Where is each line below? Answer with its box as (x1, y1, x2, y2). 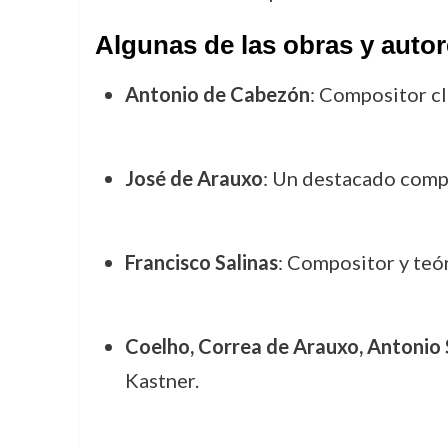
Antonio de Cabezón (124, 82, 310, 106)
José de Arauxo (124, 166, 263, 190)
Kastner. (124, 368, 199, 392)
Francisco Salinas (124, 250, 278, 274)
